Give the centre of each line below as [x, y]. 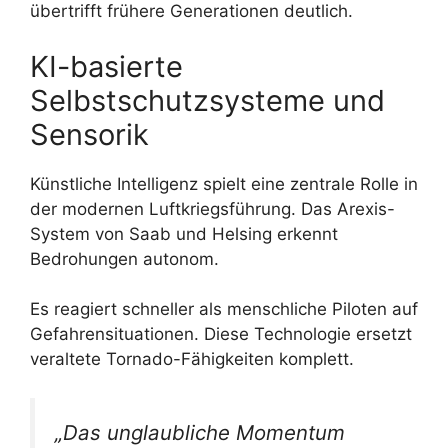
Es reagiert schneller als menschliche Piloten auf [224, 309]
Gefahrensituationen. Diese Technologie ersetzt [221, 334]
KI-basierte [106, 66]
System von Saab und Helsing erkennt [184, 233]
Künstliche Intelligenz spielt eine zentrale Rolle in [224, 183]
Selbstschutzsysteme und [207, 100]
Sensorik [89, 134]
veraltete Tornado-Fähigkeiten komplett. [192, 359]
